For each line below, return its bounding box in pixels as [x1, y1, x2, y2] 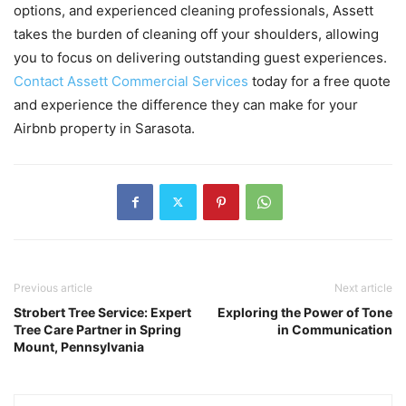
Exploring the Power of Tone [217, 304, 392, 320]
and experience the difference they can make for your [14, 95, 358, 113]
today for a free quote [248, 72, 391, 90]
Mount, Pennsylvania [14, 338, 144, 354]
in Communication [277, 321, 392, 337]
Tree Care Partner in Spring [14, 321, 181, 337]
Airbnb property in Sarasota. [14, 119, 195, 137]
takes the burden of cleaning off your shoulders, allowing [14, 24, 379, 43]
